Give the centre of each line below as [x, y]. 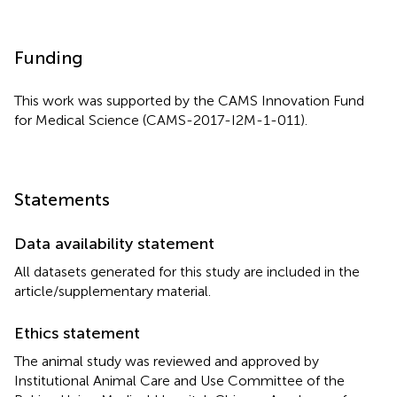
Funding [49, 58]
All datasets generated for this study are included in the [187, 272]
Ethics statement [77, 334]
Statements [62, 200]
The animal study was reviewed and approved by [167, 362]
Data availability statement [114, 244]
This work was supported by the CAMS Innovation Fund [189, 101]
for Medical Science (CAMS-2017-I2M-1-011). [161, 121]
